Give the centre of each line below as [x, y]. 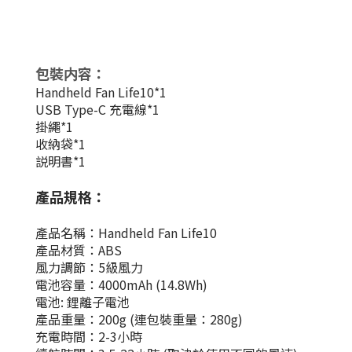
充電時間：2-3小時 [89, 336]
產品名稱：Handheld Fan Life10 [126, 233]
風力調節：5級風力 [91, 267]
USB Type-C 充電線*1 [97, 109]
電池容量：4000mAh [95, 284]
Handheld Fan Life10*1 [101, 92]
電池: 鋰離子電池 [82, 302]
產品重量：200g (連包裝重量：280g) [139, 319]
